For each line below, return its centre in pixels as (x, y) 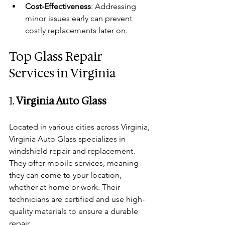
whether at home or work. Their (66, 187)
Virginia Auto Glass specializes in (68, 139)
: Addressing (115, 6)
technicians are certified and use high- (77, 199)
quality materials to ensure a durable (75, 211)
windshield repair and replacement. (73, 151)
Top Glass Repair (57, 57)
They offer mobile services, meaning (75, 163)
